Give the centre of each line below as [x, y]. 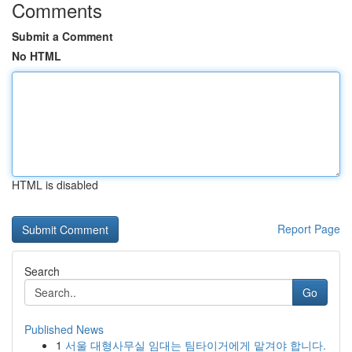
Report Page [309, 229]
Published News [64, 329]
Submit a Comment [62, 36]
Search [42, 271]
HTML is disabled [55, 185]
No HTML [37, 56]
